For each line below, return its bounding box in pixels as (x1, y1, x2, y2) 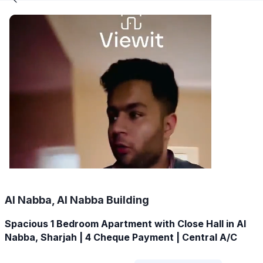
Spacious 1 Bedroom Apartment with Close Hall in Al (5, 217, 246, 230)
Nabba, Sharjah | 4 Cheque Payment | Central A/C (5, 231, 237, 243)
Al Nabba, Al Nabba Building (5, 193, 149, 206)
